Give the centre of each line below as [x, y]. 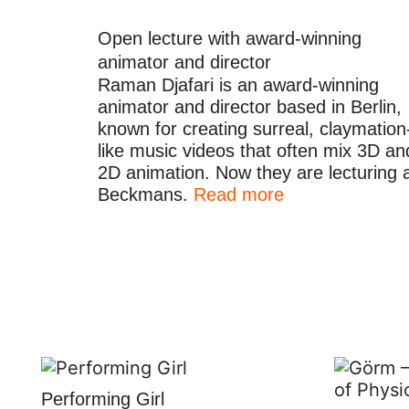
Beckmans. [146, 194]
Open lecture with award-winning [230, 38]
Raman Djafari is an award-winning [238, 84]
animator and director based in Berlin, [250, 106]
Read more [239, 194]
